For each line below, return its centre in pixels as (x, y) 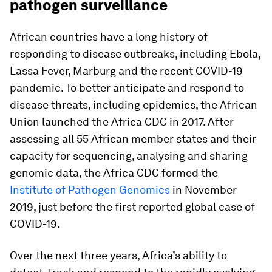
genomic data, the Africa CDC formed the (114, 173)
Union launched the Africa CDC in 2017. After (122, 122)
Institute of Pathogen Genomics (90, 190)
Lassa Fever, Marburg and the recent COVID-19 (126, 71)
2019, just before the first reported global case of (132, 207)
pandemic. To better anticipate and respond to (127, 88)
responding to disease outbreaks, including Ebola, (135, 54)
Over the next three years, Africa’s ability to (118, 255)
